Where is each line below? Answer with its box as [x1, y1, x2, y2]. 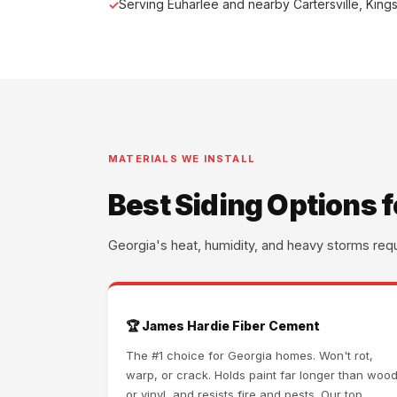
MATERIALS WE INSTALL [108, 152, 255, 166]
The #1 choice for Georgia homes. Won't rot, [126, 348, 373, 363]
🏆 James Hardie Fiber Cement [126, 318, 320, 334]
